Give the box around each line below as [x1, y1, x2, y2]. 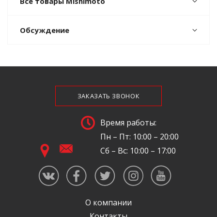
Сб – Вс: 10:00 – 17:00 [100, 145, 176, 156]
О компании [85, 197, 132, 208]
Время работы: [100, 117, 156, 128]
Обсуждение [20, 25, 69, 35]
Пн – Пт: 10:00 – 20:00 [100, 131, 179, 142]
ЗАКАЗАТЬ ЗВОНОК [77, 92, 140, 100]
